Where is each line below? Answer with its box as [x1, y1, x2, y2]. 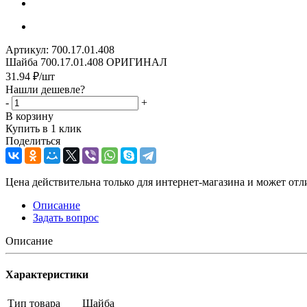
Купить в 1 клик [5, 122, 82, 134]
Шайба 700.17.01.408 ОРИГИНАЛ [5, 56, 167, 68]
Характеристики [5, 269, 88, 281]
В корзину [5, 110, 53, 122]
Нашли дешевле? [5, 83, 85, 95]
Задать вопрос [33, 211, 99, 223]
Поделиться [5, 134, 60, 147]
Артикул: [5, 43, 49, 56]
